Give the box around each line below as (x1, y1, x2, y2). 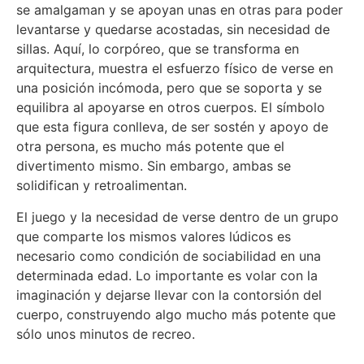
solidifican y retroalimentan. (16, 177, 187, 194)
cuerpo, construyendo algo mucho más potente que (16, 305, 336, 323)
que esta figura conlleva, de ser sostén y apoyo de (16, 119, 328, 136)
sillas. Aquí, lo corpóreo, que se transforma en (16, 41, 299, 58)
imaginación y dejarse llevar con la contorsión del (16, 286, 322, 303)
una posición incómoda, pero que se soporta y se (16, 80, 322, 97)
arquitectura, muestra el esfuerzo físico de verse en (16, 60, 333, 77)
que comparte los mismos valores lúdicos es (16, 227, 291, 245)
